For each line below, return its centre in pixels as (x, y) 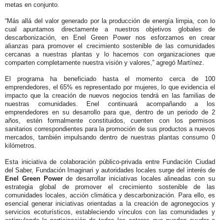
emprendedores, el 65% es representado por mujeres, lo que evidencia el (110, 87)
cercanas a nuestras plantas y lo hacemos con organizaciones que (110, 55)
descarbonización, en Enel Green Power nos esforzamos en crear (110, 38)
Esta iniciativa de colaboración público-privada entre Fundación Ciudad (110, 162)
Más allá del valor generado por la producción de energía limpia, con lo (111, 21)
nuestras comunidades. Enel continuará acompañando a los (110, 104)
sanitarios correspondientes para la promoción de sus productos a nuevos (110, 129)
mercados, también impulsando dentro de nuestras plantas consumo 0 (110, 137)
